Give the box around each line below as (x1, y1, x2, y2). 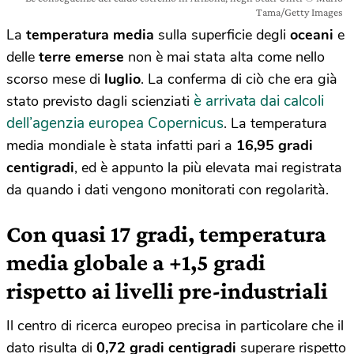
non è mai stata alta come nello (124, 47, 325, 66)
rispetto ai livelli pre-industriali (6, 277, 328, 303)
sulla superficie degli (154, 25, 290, 44)
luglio (104, 70, 141, 88)
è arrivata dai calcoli (194, 91, 324, 111)
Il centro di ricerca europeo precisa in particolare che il (6, 316, 344, 335)
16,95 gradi (236, 136, 313, 155)
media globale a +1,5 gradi (6, 249, 265, 275)
